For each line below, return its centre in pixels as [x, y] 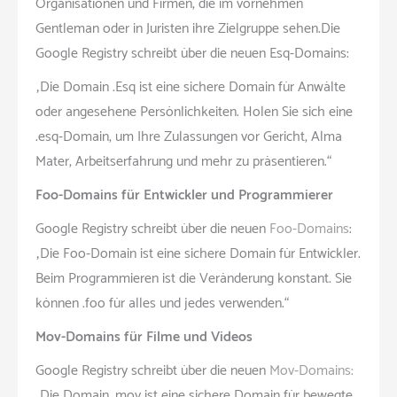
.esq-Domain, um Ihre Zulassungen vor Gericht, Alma [189, 136]
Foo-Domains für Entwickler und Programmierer [184, 195]
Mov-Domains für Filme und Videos [144, 337]
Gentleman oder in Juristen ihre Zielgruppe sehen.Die [188, 28]
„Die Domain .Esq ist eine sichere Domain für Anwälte [191, 87]
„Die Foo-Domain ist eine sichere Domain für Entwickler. [198, 253]
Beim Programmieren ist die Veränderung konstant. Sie [194, 278]
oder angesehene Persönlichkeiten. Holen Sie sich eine [194, 112]
